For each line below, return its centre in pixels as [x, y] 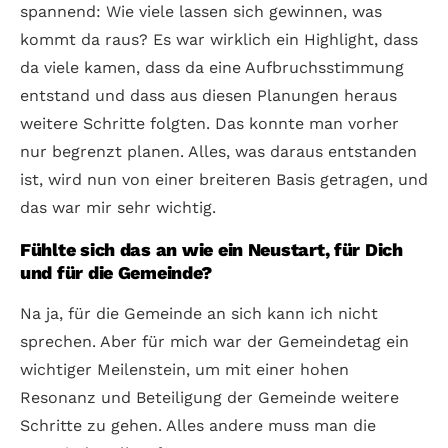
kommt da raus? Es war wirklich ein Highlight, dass [219, 39]
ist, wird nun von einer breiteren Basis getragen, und [224, 179]
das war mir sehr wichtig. [118, 207]
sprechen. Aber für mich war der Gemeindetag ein [214, 341]
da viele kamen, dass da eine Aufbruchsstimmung [212, 67]
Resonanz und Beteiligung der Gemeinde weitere [209, 397]
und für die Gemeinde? [116, 272]
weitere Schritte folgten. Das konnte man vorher [209, 123]
